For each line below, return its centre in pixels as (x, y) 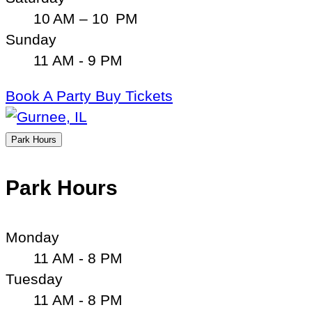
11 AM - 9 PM (78, 61)
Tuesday (34, 279)
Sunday (31, 40)
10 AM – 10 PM (86, 19)
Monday (32, 237)
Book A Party (50, 95)
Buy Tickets (134, 95)
